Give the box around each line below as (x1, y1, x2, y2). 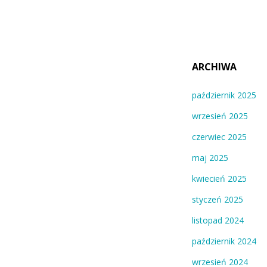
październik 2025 (192, 89, 256, 101)
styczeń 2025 (192, 194, 243, 206)
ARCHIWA (192, 60, 237, 74)
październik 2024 (192, 235, 256, 247)
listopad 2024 (192, 215, 244, 226)
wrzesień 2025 (192, 110, 248, 122)
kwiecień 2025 (192, 173, 247, 185)
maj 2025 (192, 152, 228, 164)
